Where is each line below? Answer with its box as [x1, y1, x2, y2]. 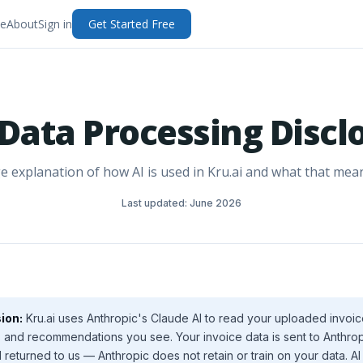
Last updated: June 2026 [122, 197, 241, 209]
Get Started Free [88, 16, 175, 32]
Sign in [38, 16, 72, 32]
